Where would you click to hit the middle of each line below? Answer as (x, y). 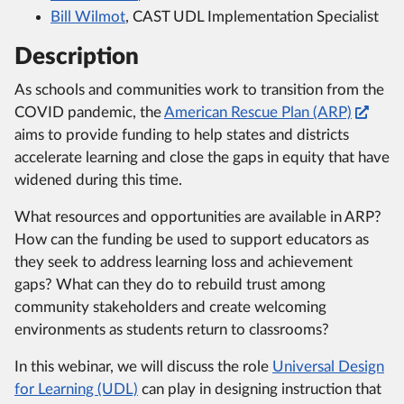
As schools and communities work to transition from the (199, 89)
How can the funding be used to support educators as (192, 239)
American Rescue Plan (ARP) (258, 112)
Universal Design (328, 366)
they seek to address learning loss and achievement (184, 262)
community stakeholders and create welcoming (170, 307)
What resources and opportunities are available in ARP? (198, 216)
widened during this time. (98, 179)
